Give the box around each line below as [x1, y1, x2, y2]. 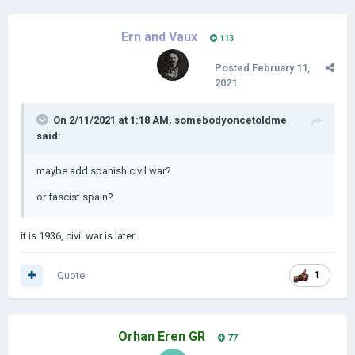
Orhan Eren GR [118, 329, 205, 344]
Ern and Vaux [121, 29, 197, 44]
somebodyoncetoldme [174, 114, 287, 126]
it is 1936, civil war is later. [21, 230, 136, 242]
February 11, [252, 62, 310, 74]
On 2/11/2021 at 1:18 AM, [53, 114, 174, 126]
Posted [215, 62, 252, 74]
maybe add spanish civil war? [36, 165, 171, 177]
